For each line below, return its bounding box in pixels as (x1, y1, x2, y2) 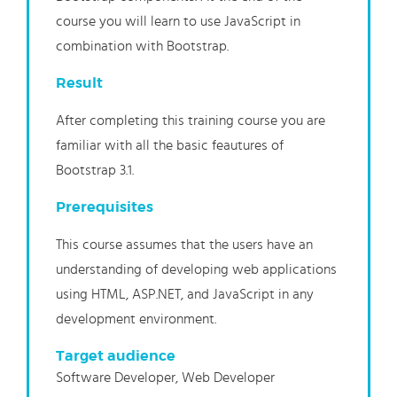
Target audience (56, 347, 175, 366)
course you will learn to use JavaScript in (56, 14, 300, 29)
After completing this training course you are (56, 113, 325, 128)
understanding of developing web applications (56, 262, 337, 277)
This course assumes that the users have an (56, 237, 313, 253)
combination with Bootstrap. (56, 39, 229, 54)
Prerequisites (56, 198, 153, 217)
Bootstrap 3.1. (56, 163, 134, 178)
